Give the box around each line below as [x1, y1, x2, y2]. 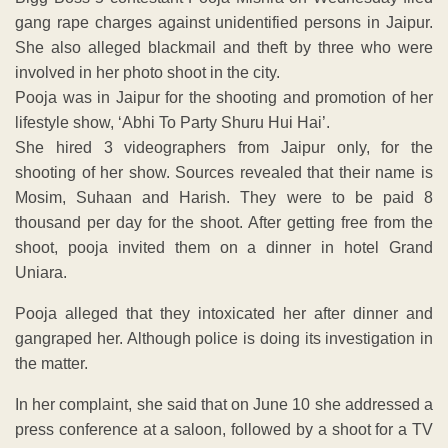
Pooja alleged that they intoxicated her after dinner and [15, 304, 433, 322]
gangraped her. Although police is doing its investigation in [15, 329, 433, 347]
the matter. [15, 354, 88, 372]
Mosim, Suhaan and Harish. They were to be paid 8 [15, 188, 433, 206]
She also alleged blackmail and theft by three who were [15, 38, 433, 56]
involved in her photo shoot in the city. [15, 63, 280, 81]
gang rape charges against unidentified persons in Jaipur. [15, 13, 433, 31]
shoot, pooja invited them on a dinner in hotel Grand [15, 238, 433, 256]
